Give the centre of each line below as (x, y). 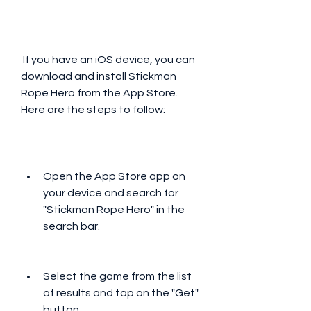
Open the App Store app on (114, 176)
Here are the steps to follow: (93, 110)
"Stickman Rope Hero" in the (114, 210)
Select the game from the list (117, 276)
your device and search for (111, 193)
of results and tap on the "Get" (121, 293)
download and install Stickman (99, 76)
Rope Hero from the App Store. (99, 93)
